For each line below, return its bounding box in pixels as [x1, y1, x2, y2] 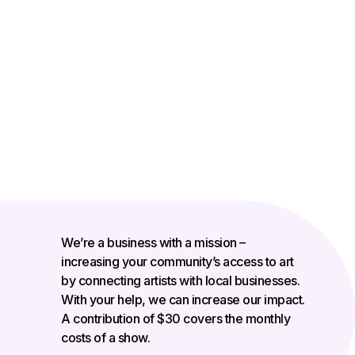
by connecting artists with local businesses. [61, 273, 300, 289]
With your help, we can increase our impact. [61, 292, 305, 308]
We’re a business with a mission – [61, 235, 246, 251]
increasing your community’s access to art [61, 254, 294, 270]
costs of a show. [61, 330, 150, 346]
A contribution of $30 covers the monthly [61, 311, 290, 327]
